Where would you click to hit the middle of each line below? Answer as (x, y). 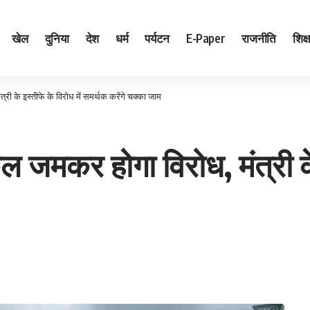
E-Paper (206, 38)
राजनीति (259, 38)
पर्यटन (157, 38)
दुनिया (57, 38)
